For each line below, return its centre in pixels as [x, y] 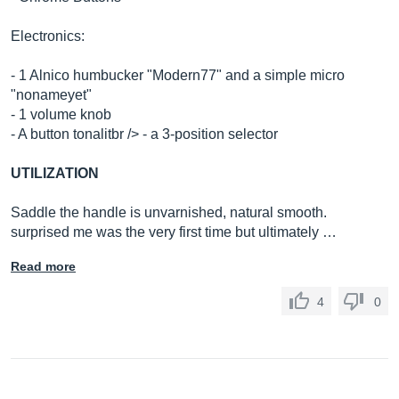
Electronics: [48, 36]
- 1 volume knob [61, 114]
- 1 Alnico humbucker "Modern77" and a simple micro [178, 75]
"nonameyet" [51, 95]
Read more [43, 266]
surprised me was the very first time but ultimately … [174, 232]
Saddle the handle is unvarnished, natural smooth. [169, 212]
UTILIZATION [55, 173]
